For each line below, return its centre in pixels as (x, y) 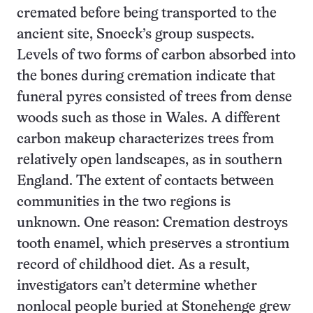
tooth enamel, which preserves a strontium (153, 244)
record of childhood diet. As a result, (133, 265)
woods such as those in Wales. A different (148, 118)
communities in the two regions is (124, 202)
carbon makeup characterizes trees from (145, 139)
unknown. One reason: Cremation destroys (152, 223)
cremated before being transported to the (147, 13)
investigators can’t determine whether (137, 286)
